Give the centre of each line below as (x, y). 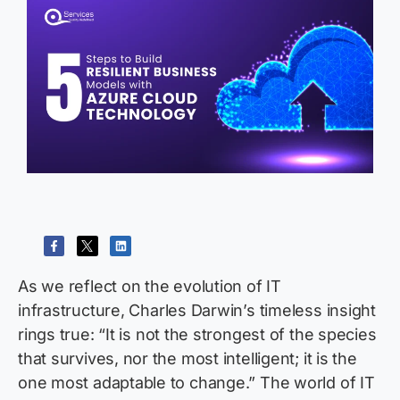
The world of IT (317, 383)
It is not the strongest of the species (241, 335)
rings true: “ (62, 335)
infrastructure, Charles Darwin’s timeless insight (197, 311)
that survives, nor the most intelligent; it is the (187, 359)
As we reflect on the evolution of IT (150, 287)
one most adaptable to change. (133, 383)
